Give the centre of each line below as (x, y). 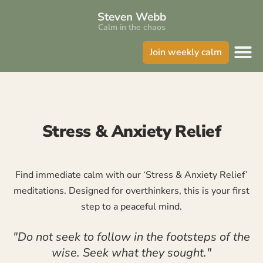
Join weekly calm (186, 52)
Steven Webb (131, 17)
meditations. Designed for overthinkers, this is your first (131, 191)
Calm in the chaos (131, 27)
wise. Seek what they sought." (131, 253)
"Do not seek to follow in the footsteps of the (131, 237)
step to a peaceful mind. (131, 207)
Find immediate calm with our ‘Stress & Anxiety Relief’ (131, 175)
